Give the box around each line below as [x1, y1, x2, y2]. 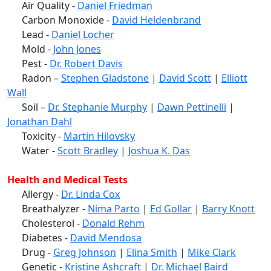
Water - [7, 144, 57, 158]
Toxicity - [7, 129, 64, 143]
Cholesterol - [7, 217, 82, 230]
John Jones [53, 42, 101, 56]
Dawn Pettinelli [157, 100, 226, 114]
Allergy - [7, 188, 61, 201]
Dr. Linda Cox [61, 188, 120, 201]
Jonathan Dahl [7, 115, 72, 129]
